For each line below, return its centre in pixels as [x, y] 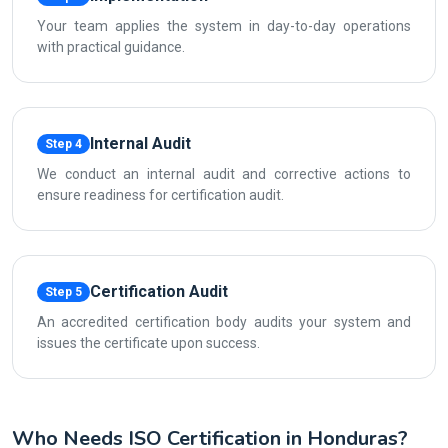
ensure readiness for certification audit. [160, 195]
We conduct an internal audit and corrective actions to [224, 174]
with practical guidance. [111, 47]
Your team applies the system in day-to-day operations [224, 26]
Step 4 [63, 144]
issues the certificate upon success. [148, 343]
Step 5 [63, 292]
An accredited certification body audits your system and [224, 322]
